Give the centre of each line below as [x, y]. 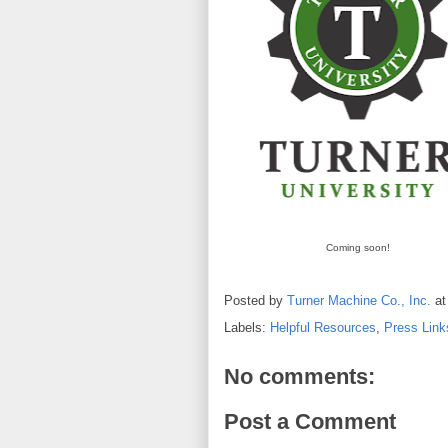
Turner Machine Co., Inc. [359, 300]
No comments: [299, 376]
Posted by [255, 300]
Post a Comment [310, 422]
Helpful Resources [323, 327]
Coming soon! [357, 248]
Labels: [247, 327]
